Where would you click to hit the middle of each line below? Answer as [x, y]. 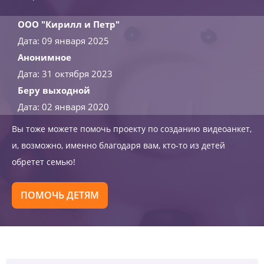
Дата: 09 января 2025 [63, 41]
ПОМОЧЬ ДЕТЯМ [60, 195]
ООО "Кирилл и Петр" [69, 24]
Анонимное [44, 57]
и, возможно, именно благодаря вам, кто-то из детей [118, 145]
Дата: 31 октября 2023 [65, 74]
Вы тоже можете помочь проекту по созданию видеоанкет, [132, 129]
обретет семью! [44, 162]
